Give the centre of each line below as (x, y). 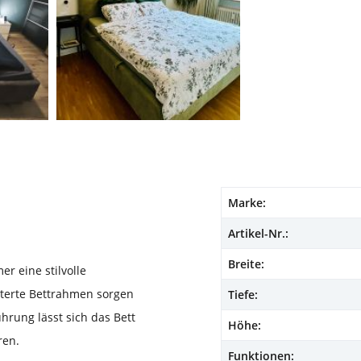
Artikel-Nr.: (258, 234)
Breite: (246, 264)
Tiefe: (243, 295)
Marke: (247, 203)
